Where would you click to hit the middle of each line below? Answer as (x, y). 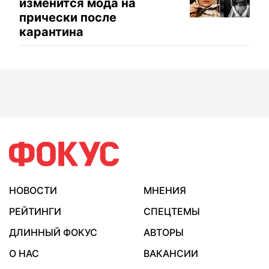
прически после (68, 17)
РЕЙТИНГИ (35, 211)
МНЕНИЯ (165, 190)
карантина (51, 32)
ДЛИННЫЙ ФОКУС (53, 232)
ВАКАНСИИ (171, 253)
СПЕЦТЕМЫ (172, 211)
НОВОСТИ (33, 190)
